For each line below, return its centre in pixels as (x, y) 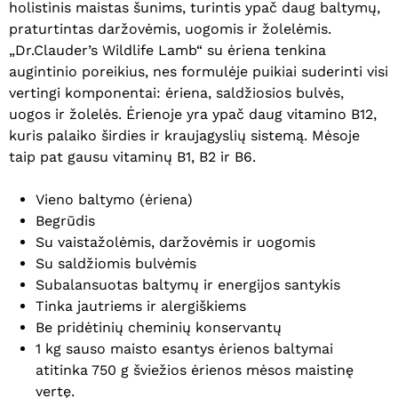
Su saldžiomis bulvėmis (116, 263)
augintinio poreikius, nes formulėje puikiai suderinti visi (199, 71)
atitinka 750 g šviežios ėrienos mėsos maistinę (195, 370)
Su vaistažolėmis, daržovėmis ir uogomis (175, 242)
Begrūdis (65, 220)
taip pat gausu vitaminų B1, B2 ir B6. (132, 156)
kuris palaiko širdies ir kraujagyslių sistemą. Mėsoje (184, 135)
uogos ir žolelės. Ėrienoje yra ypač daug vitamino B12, (193, 114)
